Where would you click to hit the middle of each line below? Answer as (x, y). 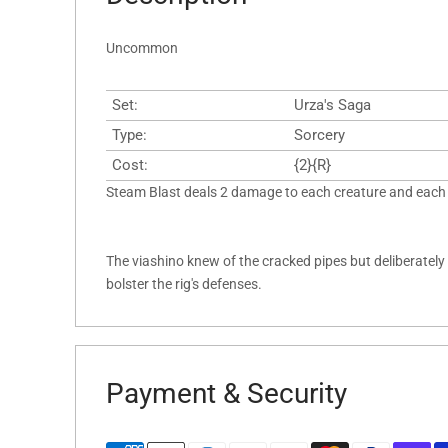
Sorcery (319, 135)
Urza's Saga (332, 105)
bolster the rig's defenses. (184, 284)
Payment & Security (226, 394)
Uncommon (142, 48)
